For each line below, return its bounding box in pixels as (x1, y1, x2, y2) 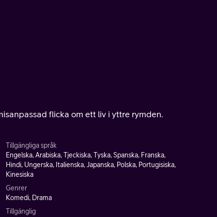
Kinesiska (6, 170, 33, 178)
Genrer (6, 184, 27, 192)
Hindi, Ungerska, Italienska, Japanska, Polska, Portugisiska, (6, 161, 176, 169)
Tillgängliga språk (6, 141, 57, 149)
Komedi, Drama (6, 194, 52, 201)
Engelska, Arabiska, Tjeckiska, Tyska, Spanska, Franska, (6, 151, 166, 159)
